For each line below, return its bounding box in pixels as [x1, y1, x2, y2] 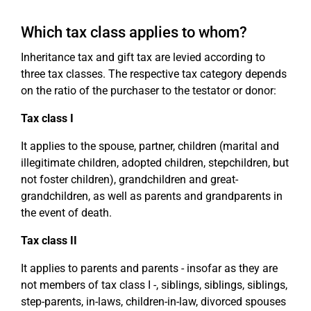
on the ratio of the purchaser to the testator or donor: [21, 84, 276, 97]
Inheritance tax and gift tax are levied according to [21, 51, 265, 64]
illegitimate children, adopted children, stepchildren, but [21, 156, 289, 169]
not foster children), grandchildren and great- [21, 173, 238, 186]
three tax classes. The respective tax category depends [21, 67, 287, 81]
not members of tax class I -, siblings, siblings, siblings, [21, 278, 287, 292]
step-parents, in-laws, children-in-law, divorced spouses [21, 295, 286, 308]
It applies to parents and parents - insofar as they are [21, 262, 278, 275]
